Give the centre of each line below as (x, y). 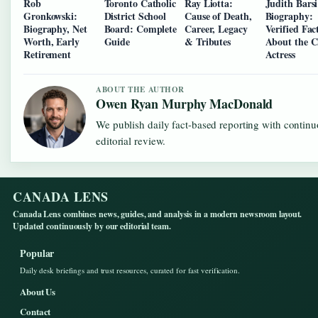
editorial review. (131, 140)
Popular (37, 253)
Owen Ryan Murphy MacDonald (185, 103)
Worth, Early (51, 41)
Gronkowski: (50, 16)
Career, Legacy (216, 28)
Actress (280, 54)
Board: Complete (141, 28)
